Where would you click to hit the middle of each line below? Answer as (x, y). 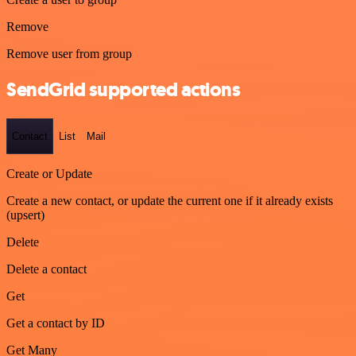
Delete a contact (46, 269)
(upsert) (25, 215)
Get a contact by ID (56, 323)
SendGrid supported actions (124, 89)
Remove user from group (69, 53)
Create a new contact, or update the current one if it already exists (170, 201)
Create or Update (49, 174)
